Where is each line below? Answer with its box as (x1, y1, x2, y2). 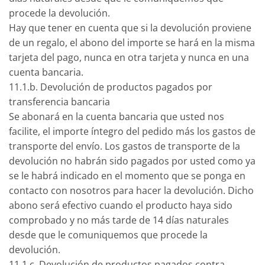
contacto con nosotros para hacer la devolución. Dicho (9, 184, 254, 198)
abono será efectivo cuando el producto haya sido (9, 199, 232, 212)
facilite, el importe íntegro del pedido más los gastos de (9, 125, 256, 138)
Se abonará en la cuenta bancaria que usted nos (9, 110, 224, 124)
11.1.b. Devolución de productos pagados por (9, 80, 212, 94)
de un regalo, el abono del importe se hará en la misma (9, 36, 255, 50)
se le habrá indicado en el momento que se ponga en (9, 169, 245, 183)
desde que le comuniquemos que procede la (9, 228, 208, 242)
